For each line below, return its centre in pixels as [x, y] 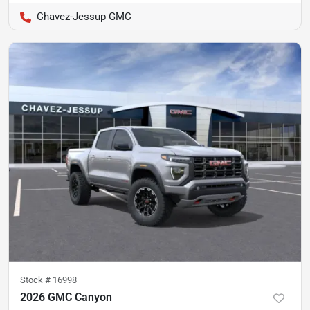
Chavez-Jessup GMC [84, 17]
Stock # [36, 280]
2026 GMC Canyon [66, 297]
